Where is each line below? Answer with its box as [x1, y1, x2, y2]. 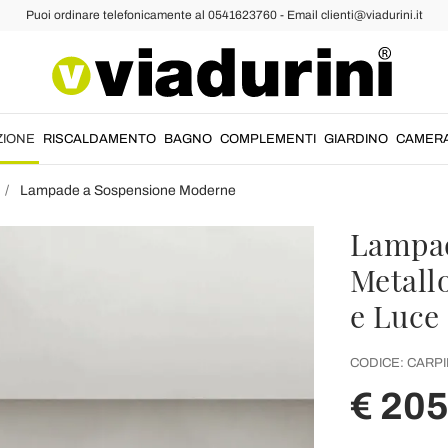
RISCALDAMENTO [43, 132, 156, 146]
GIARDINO [324, 132, 388, 146]
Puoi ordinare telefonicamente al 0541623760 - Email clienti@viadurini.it [25, 8, 423, 22]
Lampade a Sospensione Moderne [20, 183, 236, 198]
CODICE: [349, 356, 404, 370]
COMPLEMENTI [220, 132, 316, 146]
